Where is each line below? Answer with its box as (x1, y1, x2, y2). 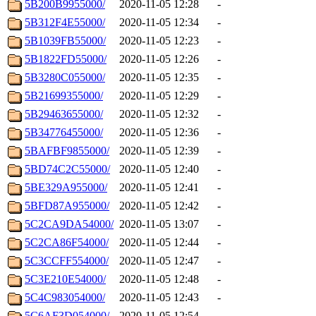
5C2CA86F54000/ (25, 236, 109, 249)
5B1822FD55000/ (25, 53, 107, 66)
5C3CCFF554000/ (25, 255, 109, 267)
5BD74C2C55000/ (25, 163, 110, 176)
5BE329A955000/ (25, 181, 107, 194)
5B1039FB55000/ (25, 35, 106, 47)
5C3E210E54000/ (25, 273, 106, 286)
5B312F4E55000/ (25, 16, 105, 29)
